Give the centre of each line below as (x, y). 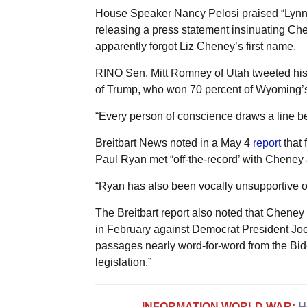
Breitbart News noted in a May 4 (174, 143)
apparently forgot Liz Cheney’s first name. (195, 46)
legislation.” (123, 262)
